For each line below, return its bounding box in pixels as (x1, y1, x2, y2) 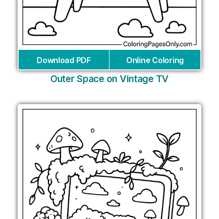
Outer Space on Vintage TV (50, 73, 169, 85)
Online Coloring (126, 55, 184, 66)
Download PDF (37, 55, 91, 66)
